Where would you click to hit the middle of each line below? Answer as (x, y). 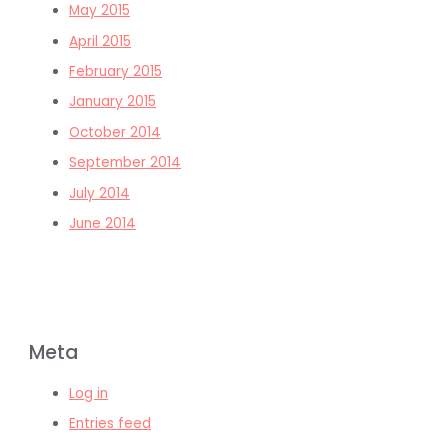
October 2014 (115, 132)
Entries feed (110, 424)
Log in (89, 393)
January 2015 (113, 102)
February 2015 (116, 72)
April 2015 (100, 41)
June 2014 (103, 224)
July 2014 (100, 193)
